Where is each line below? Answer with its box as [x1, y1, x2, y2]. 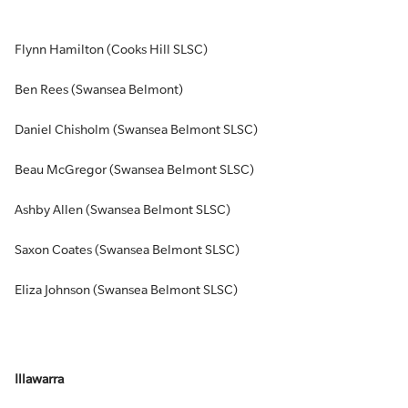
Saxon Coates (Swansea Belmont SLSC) [15, 242, 240, 257]
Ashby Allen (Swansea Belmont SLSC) [15, 202, 230, 217]
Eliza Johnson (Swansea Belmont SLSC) [15, 282, 238, 297]
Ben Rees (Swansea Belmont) [15, 82, 183, 97]
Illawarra [15, 372, 64, 386]
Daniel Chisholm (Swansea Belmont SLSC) [15, 122, 258, 137]
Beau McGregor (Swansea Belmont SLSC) [15, 162, 254, 177]
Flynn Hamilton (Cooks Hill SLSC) [15, 42, 208, 56]
